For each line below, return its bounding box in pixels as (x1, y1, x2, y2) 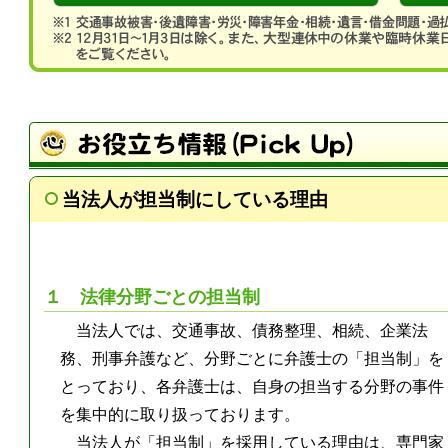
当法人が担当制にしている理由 (61, 188, 328, 210)
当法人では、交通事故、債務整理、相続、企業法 (76, 322, 429, 340)
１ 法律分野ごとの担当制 (44, 287, 261, 308)
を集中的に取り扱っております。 (60, 406, 301, 424)
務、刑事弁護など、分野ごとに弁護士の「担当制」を (60, 350, 445, 368)
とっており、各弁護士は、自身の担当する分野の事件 (60, 378, 445, 396)
